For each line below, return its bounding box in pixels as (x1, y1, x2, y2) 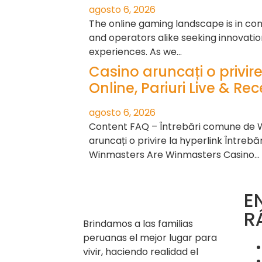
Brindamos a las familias (83, 217, 193, 231)
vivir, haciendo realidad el (83, 245, 198, 259)
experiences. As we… (89, 45, 182, 59)
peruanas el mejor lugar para (83, 231, 217, 245)
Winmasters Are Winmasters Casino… (89, 148, 260, 162)
